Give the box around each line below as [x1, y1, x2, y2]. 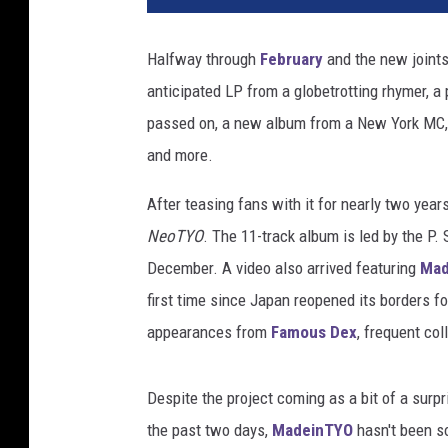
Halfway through [147, 49, 260, 70]
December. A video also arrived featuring [147, 258, 420, 279]
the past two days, [147, 420, 272, 441]
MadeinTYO [272, 420, 353, 441]
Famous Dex [271, 322, 357, 343]
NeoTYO [147, 226, 203, 247]
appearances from [147, 322, 271, 343]
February [260, 49, 323, 70]
